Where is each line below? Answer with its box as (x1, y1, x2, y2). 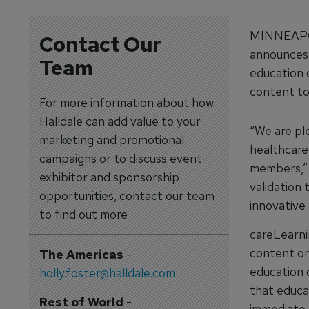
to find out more (39, 206, 128, 222)
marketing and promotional (39, 132, 184, 148)
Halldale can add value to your (39, 113, 201, 129)
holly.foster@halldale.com (39, 265, 175, 281)
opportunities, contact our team (39, 188, 215, 203)
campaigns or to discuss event (39, 150, 202, 166)
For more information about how (39, 94, 214, 110)
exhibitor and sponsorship (39, 169, 179, 185)
